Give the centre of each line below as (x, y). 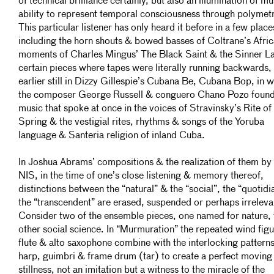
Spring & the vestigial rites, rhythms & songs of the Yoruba (141, 122)
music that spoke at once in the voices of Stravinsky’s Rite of (145, 109)
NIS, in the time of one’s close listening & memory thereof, (141, 176)
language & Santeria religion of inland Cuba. (112, 136)
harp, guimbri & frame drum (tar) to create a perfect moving (145, 257)
